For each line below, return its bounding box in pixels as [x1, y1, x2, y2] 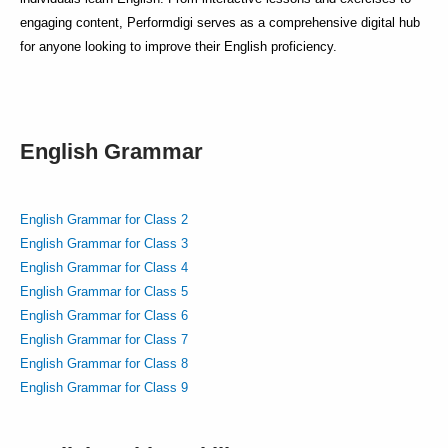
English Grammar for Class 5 [20, 283, 188, 299]
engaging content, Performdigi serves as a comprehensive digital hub [20, 14, 420, 30]
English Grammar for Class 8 [20, 355, 188, 371]
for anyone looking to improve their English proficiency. [20, 38, 337, 54]
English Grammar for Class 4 [20, 259, 188, 275]
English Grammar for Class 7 [20, 331, 188, 347]
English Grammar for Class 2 [20, 211, 188, 227]
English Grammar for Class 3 [20, 235, 188, 251]
